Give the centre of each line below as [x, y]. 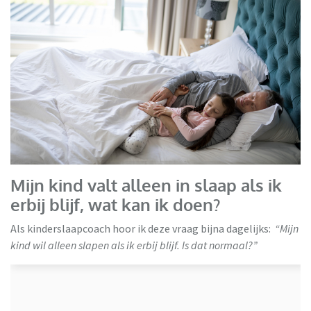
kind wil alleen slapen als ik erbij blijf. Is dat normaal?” [134, 245]
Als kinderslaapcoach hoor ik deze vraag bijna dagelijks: [143, 228]
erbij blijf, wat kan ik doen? [115, 204]
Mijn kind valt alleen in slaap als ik [146, 185]
